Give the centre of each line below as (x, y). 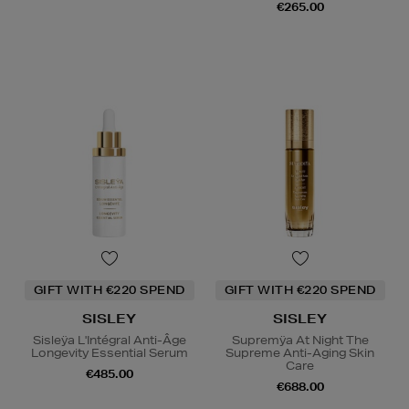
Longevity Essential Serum (109, 352)
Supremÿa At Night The (300, 340)
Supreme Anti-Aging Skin (300, 352)
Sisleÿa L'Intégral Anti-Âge (109, 340)
